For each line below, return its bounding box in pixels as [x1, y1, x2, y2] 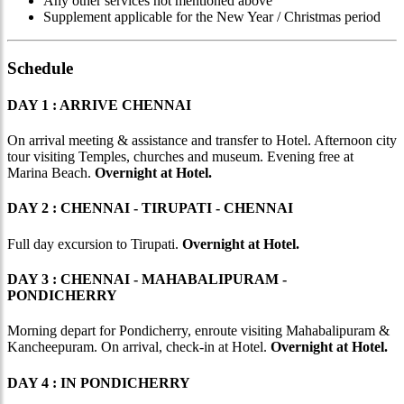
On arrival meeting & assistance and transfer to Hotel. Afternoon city [7, 133, 397, 149]
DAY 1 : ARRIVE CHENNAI [7, 96, 191, 113]
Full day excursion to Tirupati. [7, 235, 182, 252]
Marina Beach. [7, 165, 95, 181]
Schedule [7, 58, 73, 78]
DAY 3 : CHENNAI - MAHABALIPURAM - [7, 271, 287, 288]
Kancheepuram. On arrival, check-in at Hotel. [7, 339, 267, 355]
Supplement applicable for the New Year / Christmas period [43, 8, 381, 24]
